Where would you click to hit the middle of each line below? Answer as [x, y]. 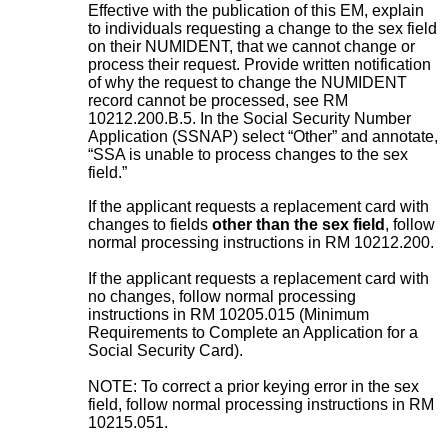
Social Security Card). [165, 350]
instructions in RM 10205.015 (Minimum [228, 314]
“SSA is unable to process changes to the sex [248, 154]
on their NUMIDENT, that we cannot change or [251, 46]
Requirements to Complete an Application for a [253, 332]
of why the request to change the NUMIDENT [247, 82]
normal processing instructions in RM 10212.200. [261, 242]
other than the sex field [298, 224]
